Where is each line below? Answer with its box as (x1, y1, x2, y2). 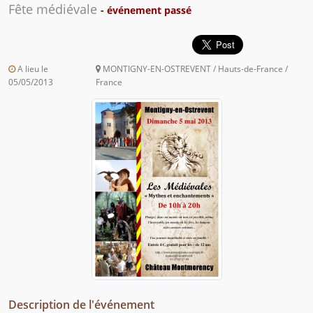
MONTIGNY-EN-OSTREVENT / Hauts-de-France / (101, 63, 289, 75)
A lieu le (15, 63, 48, 75)
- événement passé (101, 3, 191, 17)
